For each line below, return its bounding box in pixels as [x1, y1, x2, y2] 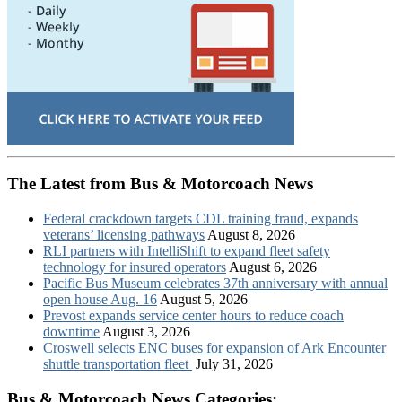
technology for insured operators [43, 259, 226, 275]
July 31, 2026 [196, 356, 273, 372]
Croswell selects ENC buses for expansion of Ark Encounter [43, 340, 386, 356]
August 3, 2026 [102, 324, 190, 340]
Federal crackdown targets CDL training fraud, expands [43, 211, 358, 227]
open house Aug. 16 [43, 292, 157, 308]
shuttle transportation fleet [43, 356, 192, 372]
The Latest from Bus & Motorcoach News [7, 174, 313, 194]
